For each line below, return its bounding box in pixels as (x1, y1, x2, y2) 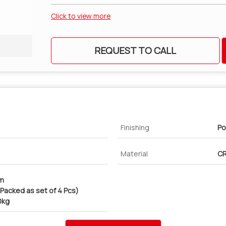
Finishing (121, 123, 149, 132)
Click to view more (51, 11, 110, 21)
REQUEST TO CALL (94, 44, 177, 57)
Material (121, 149, 148, 158)
